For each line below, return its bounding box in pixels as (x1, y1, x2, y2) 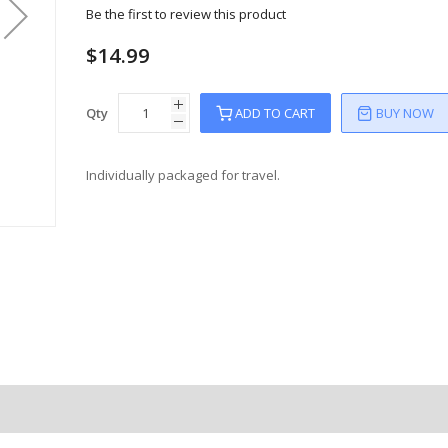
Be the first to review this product (86, 4, 287, 23)
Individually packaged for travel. (86, 165, 281, 184)
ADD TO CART (235, 103, 316, 122)
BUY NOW (376, 103, 435, 122)
